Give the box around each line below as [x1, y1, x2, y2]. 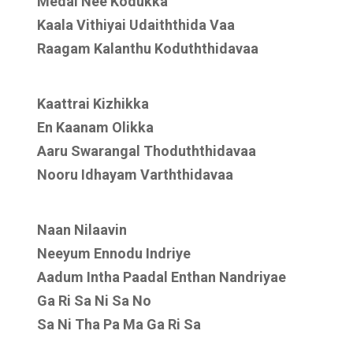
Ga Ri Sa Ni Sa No [37, 292, 151, 309]
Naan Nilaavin [37, 221, 127, 238]
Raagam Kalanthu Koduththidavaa [37, 40, 258, 57]
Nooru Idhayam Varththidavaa [37, 166, 233, 183]
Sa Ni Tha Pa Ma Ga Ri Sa [37, 316, 201, 333]
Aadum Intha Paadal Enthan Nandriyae [37, 269, 286, 285]
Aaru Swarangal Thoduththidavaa [37, 143, 256, 159]
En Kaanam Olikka [37, 119, 154, 136]
